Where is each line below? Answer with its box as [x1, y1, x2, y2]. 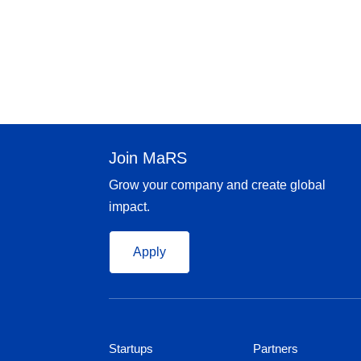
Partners [253, 342, 298, 355]
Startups [109, 342, 153, 355]
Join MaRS [109, 149, 187, 167]
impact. [109, 200, 150, 214]
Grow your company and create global [109, 178, 326, 192]
